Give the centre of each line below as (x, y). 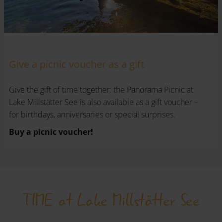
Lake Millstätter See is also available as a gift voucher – (104, 102)
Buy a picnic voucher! (51, 132)
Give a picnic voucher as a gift (77, 64)
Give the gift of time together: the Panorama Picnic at (101, 90)
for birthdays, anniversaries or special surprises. (92, 115)
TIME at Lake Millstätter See (111, 201)
